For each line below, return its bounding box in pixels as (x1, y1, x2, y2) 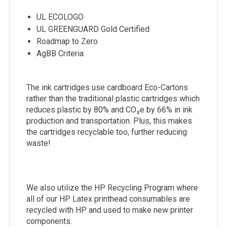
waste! (26, 138, 51, 148)
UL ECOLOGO (36, 12, 84, 22)
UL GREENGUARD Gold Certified (36, 24, 149, 34)
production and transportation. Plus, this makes (26, 116, 192, 126)
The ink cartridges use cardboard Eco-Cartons (26, 83, 188, 92)
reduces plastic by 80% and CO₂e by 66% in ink (26, 105, 193, 115)
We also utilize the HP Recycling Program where (26, 183, 198, 193)
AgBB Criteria (36, 49, 84, 58)
